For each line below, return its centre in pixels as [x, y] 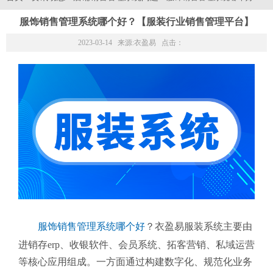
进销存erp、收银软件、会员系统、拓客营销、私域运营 [136, 245]
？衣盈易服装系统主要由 [199, 227]
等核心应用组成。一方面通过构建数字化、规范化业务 [135, 262]
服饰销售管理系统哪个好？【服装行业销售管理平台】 [136, 22]
